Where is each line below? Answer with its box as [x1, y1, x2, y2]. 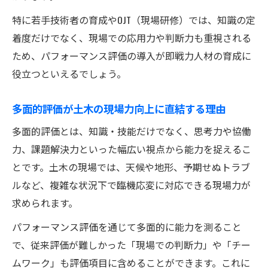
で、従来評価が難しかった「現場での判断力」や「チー [12, 237, 251, 252]
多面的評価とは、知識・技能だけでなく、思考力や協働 [12, 123, 251, 138]
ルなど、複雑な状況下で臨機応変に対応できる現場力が [12, 177, 251, 192]
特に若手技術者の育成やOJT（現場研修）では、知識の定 [12, 12, 255, 27]
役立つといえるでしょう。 [12, 66, 126, 81]
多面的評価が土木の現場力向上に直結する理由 [12, 100, 226, 116]
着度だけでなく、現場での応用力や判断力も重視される [12, 30, 251, 45]
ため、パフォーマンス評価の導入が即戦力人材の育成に [12, 48, 251, 63]
